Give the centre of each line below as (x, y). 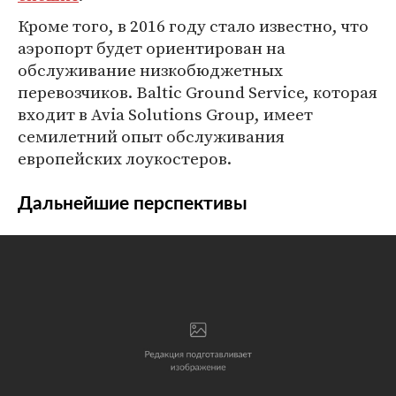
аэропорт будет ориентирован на (152, 48)
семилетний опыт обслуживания (151, 136)
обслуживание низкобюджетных (150, 70)
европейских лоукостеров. (125, 158)
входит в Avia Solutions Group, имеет (165, 114)
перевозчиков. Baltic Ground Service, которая (198, 92)
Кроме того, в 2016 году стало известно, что (193, 26)
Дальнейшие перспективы (133, 204)
